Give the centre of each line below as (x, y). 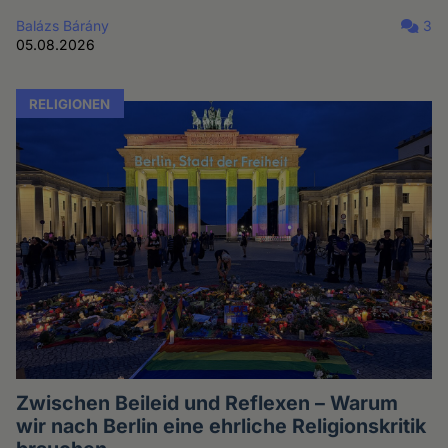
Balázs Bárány (63, 25)
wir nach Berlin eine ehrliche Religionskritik (221, 425)
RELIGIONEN (70, 103)
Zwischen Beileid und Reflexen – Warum (207, 402)
